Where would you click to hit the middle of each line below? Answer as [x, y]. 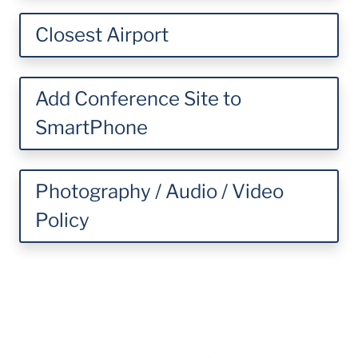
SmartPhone [91, 127]
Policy [62, 220]
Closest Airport [102, 35]
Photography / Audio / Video [159, 191]
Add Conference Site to [138, 99]
